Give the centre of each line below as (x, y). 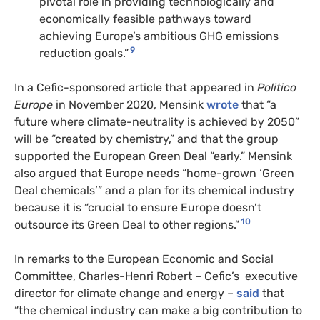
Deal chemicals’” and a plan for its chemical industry (154, 190)
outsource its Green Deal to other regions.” (127, 224)
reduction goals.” (84, 53)
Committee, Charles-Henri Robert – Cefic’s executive (156, 276)
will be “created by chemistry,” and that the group (146, 139)
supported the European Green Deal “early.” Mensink (153, 156)
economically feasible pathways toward (145, 19)
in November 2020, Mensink (131, 104)
